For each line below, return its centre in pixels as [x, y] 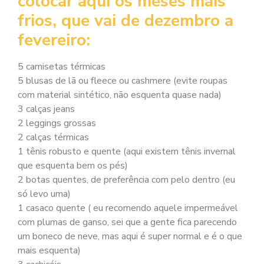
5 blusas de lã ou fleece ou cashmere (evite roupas [123, 81]
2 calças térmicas [53, 138]
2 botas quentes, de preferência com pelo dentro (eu [126, 180]
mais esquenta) [49, 251]
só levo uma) [44, 194]
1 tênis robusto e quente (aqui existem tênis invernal [127, 152]
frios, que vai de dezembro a [126, 21]
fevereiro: [54, 40]
